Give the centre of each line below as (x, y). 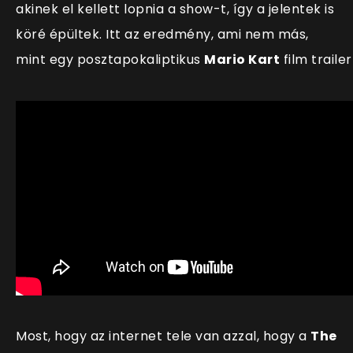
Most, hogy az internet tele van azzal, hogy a (163, 336)
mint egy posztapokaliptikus (110, 60)
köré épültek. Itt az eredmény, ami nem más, (162, 35)
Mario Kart (242, 60)
